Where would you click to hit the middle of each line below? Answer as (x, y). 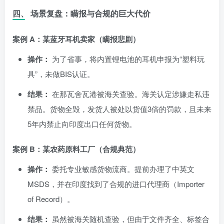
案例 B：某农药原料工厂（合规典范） (76, 149)
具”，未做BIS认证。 (61, 73)
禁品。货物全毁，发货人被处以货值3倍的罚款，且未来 (119, 108)
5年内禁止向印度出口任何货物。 (82, 123)
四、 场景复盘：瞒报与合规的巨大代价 (81, 13)
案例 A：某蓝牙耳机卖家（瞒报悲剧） (76, 39)
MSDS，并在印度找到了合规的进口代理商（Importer (116, 183)
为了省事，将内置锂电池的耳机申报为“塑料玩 (127, 58)
